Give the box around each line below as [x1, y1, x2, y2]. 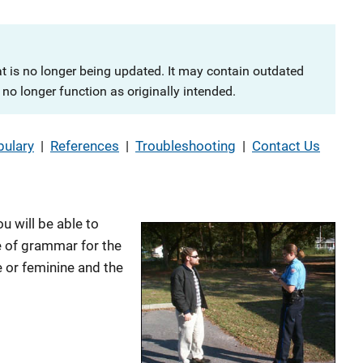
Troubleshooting [135, 138, 236, 154]
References [50, 138, 119, 154]
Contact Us [252, 138, 320, 154]
